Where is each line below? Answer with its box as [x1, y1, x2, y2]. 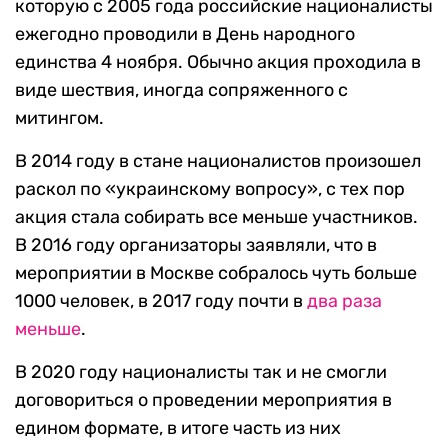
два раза [307, 290, 382, 313]
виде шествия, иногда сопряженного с [15, 79, 348, 102]
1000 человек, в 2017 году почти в [15, 290, 307, 313]
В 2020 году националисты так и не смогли [15, 361, 387, 384]
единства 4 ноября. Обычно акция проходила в [15, 51, 421, 74]
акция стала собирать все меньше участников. [15, 206, 418, 229]
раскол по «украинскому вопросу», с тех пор [15, 178, 405, 201]
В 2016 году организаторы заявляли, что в [15, 234, 377, 257]
